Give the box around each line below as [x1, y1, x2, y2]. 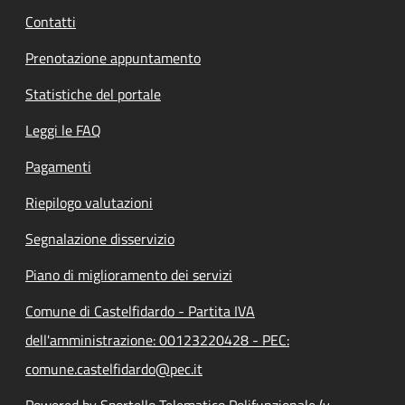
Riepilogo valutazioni [25, 191, 153, 213]
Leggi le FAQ [25, 118, 101, 141]
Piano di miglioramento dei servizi [25, 263, 232, 286]
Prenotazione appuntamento [25, 46, 201, 69]
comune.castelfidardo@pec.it [25, 357, 202, 380]
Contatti [25, 10, 76, 33]
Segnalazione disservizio [25, 227, 174, 250]
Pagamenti [25, 155, 91, 177]
